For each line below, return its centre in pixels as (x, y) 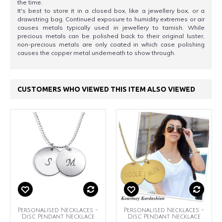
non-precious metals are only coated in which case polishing (111, 44)
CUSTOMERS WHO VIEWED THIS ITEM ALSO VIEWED (106, 89)
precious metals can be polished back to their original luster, (111, 36)
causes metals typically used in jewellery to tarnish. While (111, 27)
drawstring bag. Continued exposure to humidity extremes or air (111, 19)
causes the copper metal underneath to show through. (96, 53)
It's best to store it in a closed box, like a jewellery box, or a (111, 10)
